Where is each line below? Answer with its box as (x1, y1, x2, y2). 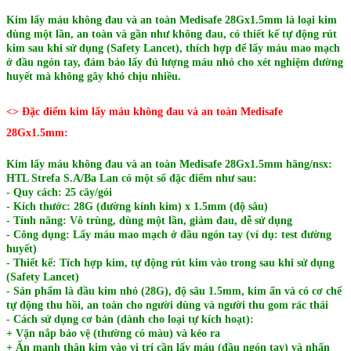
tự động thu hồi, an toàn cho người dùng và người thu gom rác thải (6, 299, 328, 312)
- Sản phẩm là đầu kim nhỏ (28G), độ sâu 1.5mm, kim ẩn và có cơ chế (6, 285, 342, 298)
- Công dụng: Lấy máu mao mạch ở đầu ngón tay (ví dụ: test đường (6, 229, 331, 241)
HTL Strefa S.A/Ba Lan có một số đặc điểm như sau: (6, 172, 257, 185)
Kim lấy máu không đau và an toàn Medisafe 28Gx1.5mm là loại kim (6, 14, 337, 27)
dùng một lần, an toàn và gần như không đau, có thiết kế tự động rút (6, 28, 337, 41)
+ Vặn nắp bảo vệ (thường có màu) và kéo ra (6, 327, 220, 340)
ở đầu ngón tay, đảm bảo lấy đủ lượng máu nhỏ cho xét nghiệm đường (6, 56, 343, 69)
